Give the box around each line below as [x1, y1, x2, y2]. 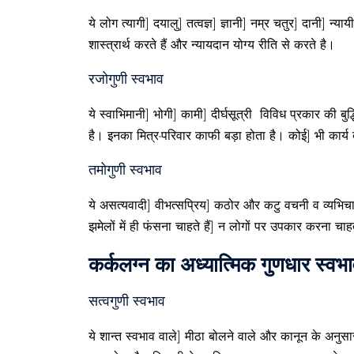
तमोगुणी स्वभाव [88, 161, 162, 179]
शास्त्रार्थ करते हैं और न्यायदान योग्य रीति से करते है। [88, 36, 335, 54]
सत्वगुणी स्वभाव [88, 292, 165, 310]
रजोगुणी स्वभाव [88, 70, 164, 88]
